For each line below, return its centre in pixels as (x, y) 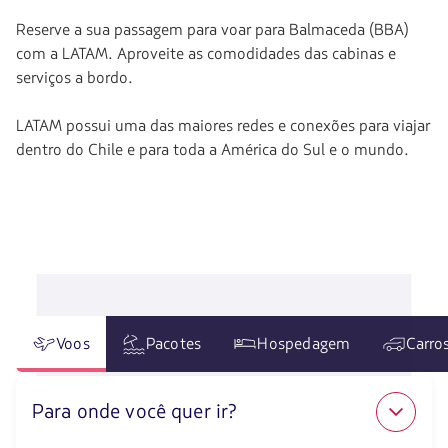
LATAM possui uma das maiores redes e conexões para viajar (223, 126)
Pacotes (173, 344)
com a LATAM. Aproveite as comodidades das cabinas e (206, 54)
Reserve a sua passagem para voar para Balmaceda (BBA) (212, 30)
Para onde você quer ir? (134, 411)
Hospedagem (304, 344)
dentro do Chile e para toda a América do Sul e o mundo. (212, 150)
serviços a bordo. (74, 78)
